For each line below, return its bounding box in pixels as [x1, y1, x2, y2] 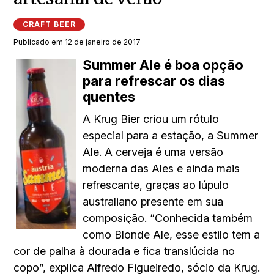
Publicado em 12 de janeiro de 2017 [13, 37, 141, 47]
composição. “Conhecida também [83, 212, 253, 225]
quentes [83, 89, 136, 105]
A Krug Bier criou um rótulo [83, 113, 220, 126]
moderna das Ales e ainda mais [83, 162, 240, 176]
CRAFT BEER [23, 20, 76, 29]
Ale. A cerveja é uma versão [83, 146, 224, 159]
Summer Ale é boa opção [83, 57, 244, 73]
